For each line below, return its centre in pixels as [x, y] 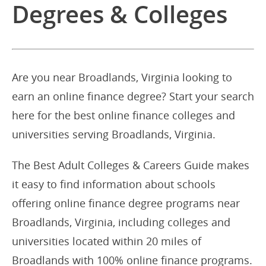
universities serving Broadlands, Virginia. [114, 134]
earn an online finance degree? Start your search [133, 96]
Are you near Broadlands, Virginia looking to [122, 77]
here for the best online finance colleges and [123, 115]
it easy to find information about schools [114, 184]
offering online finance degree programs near [126, 203]
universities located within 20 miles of [107, 241]
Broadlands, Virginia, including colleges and [121, 222]
